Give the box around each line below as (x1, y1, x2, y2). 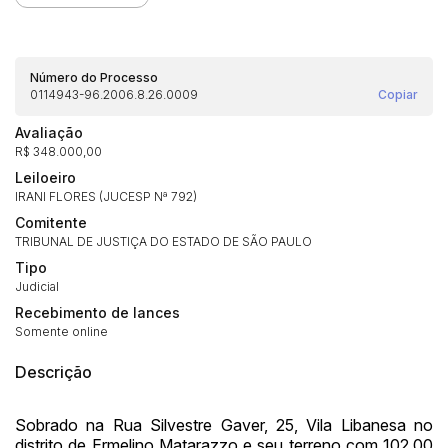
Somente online (15, 323, 108, 339)
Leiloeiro (15, 168, 76, 186)
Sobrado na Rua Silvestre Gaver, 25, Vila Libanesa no (15, 414, 433, 435)
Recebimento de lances (15, 303, 180, 321)
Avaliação (15, 123, 83, 141)
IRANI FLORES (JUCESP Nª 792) (15, 188, 197, 204)
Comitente (15, 213, 87, 231)
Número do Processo (30, 69, 158, 85)
